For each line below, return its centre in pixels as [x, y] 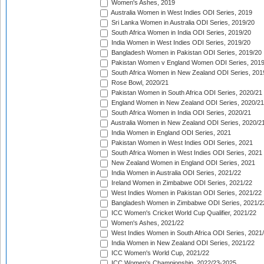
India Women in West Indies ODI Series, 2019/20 [180, 43]
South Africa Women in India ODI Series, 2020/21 [180, 113]
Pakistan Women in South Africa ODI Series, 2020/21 [186, 93]
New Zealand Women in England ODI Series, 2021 [182, 163]
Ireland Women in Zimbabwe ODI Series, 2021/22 [181, 183]
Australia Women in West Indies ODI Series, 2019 [181, 13]
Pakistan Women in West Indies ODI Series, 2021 [181, 143]
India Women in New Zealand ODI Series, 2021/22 [182, 243]
